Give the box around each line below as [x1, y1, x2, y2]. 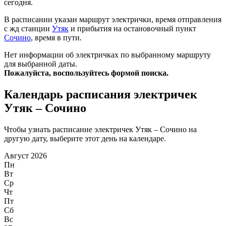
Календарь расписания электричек [4, 88, 197, 101]
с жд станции [4, 24, 52, 33]
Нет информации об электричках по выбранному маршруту [4, 50, 211, 60]
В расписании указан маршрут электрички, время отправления [4, 15, 221, 24]
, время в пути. [31, 33, 82, 42]
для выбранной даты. [4, 60, 77, 69]
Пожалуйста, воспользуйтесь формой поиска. [4, 69, 168, 78]
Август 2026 [4, 151, 47, 160]
